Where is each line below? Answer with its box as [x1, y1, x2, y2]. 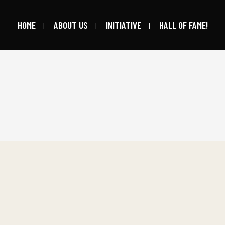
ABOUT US [53, 19, 88, 31]
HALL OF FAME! [159, 19, 208, 31]
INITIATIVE [105, 19, 141, 31]
